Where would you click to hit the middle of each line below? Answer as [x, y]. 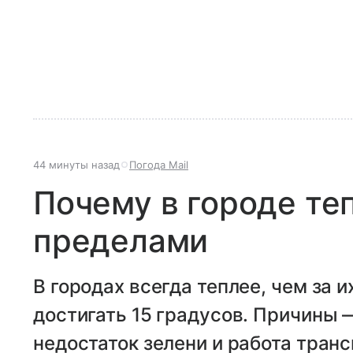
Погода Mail [159, 165]
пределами [121, 241]
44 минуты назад [76, 165]
